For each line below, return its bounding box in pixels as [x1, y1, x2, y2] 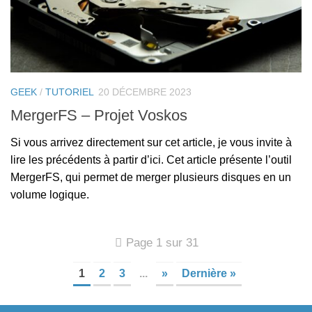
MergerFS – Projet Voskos [10, 106, 187, 124]
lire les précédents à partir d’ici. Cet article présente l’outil [10, 153, 292, 166]
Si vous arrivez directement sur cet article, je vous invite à [10, 136, 292, 148]
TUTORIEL [45, 86, 94, 98]
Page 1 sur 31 [126, 235, 198, 249]
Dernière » [182, 267, 236, 279]
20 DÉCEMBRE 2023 [98, 86, 192, 98]
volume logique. [10, 188, 89, 201]
